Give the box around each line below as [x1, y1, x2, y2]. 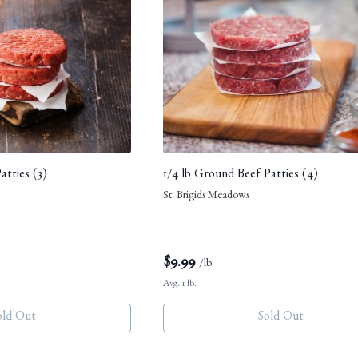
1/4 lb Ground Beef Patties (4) [163, 169, 318, 183]
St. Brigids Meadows [163, 191, 249, 203]
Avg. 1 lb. [163, 280, 197, 290]
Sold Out [258, 312, 304, 325]
